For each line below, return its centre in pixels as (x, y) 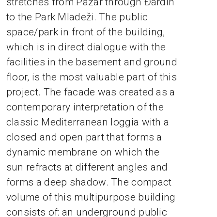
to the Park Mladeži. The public (77, 17)
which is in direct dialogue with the (86, 47)
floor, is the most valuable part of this (91, 77)
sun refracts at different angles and (87, 167)
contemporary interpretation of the (85, 107)
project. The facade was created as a (91, 92)
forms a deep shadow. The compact (89, 182)
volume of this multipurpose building (91, 197)
